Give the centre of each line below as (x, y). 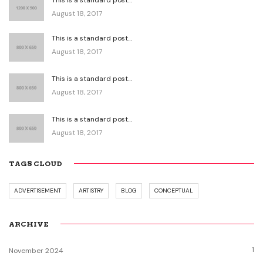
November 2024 (36, 250)
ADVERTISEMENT (38, 190)
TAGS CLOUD (36, 163)
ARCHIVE (29, 224)
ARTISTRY (91, 190)
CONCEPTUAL (174, 190)
